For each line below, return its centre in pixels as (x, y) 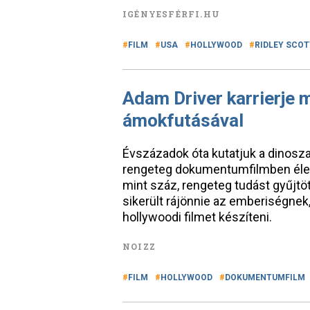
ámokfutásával (183, 120)
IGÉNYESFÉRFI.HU (171, 14)
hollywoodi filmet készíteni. (197, 217)
